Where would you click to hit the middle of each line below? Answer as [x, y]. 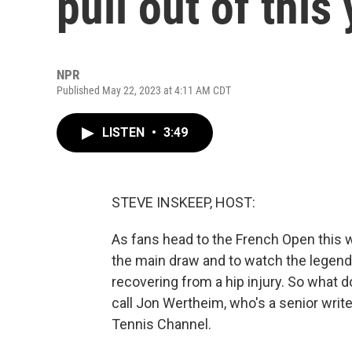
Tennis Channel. [161, 324]
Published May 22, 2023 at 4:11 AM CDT [144, 90]
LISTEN [125, 132]
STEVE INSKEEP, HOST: [183, 202]
